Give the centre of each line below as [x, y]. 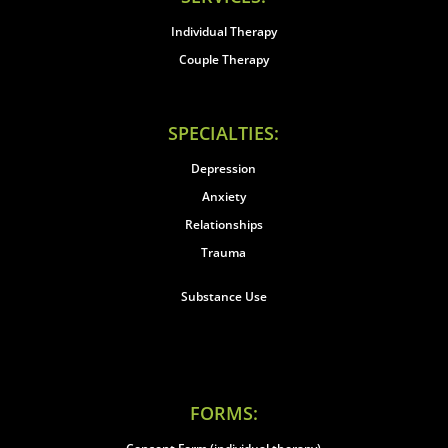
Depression [224, 168]
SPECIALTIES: [224, 133]
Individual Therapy [223, 31]
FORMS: [223, 413]
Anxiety [223, 196]
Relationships [223, 224]
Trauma [224, 252]
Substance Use [223, 296]
